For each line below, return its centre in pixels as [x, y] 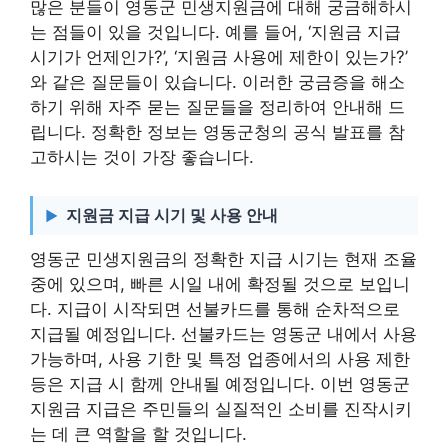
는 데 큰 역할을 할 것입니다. [138, 433]
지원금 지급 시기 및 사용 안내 [172, 214]
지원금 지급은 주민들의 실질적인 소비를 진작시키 [221, 408]
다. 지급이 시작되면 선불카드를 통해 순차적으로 [215, 308]
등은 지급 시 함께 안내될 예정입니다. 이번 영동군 [220, 383]
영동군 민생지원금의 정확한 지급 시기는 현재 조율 [223, 258]
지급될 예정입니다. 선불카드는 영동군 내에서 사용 [223, 333]
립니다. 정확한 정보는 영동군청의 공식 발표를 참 [217, 132]
